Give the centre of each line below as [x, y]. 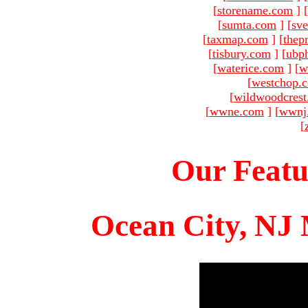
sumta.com [249, 24]
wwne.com [236, 111]
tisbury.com [241, 53]
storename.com [255, 10]
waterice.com [251, 68]
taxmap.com [237, 39]
